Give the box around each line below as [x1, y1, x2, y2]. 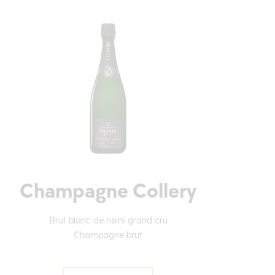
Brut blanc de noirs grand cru [48, 215, 168, 227]
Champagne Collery [20, 179, 196, 204]
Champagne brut [74, 230, 142, 241]
